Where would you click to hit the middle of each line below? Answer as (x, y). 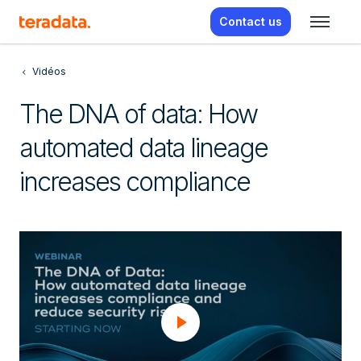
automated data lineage (143, 148)
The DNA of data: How (138, 114)
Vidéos (49, 71)
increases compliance (135, 182)
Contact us (251, 21)
